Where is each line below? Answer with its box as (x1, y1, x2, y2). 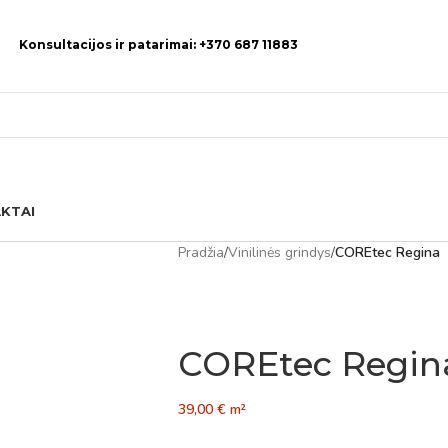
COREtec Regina (334, 243, 440, 262)
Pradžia (177, 243, 224, 262)
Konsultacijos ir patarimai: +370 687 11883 (18, 36, 298, 52)
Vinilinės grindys (227, 243, 331, 262)
